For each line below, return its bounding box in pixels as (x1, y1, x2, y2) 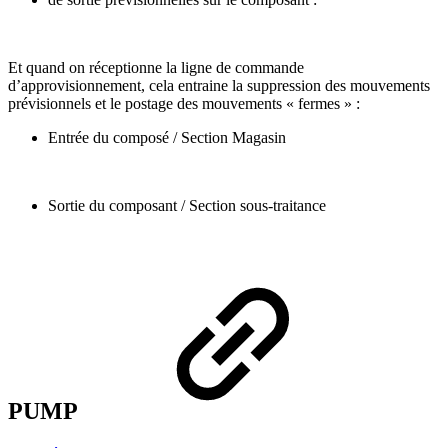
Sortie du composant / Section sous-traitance (48, 197, 326, 215)
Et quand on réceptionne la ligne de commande (8, 59, 304, 77)
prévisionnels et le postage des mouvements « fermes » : (8, 95, 360, 113)
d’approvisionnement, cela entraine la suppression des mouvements (8, 77, 430, 95)
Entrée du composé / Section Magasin (48, 129, 286, 147)
